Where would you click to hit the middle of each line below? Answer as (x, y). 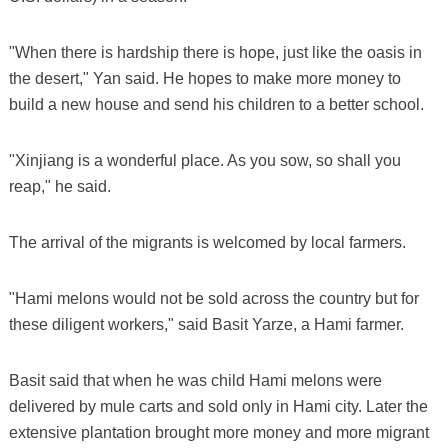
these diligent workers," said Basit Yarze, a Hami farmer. (206, 324)
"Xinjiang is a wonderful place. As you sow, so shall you (204, 160)
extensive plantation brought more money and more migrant (218, 432)
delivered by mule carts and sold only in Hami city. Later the (218, 406)
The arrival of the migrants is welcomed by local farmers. (207, 242)
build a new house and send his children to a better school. (216, 104)
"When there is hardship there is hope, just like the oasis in (215, 52)
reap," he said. (59, 186)
